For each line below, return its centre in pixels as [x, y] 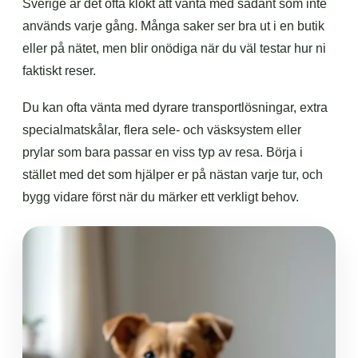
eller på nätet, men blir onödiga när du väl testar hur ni [174, 48]
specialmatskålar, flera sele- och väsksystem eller [162, 130]
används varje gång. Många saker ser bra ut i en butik [173, 26]
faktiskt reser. [59, 71]
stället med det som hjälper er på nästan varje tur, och [173, 175]
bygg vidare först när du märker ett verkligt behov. [161, 197]
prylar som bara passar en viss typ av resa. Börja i [163, 152]
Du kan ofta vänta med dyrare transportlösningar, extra [175, 107]
